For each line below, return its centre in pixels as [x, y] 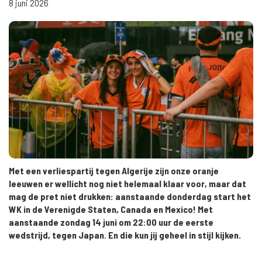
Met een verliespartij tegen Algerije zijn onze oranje [114, 170]
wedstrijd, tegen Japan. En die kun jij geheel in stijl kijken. [126, 235]
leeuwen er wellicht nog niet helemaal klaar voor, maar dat [127, 183]
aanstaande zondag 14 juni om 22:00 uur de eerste [111, 222]
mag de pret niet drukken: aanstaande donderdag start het [130, 196]
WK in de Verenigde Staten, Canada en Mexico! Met [111, 209]
